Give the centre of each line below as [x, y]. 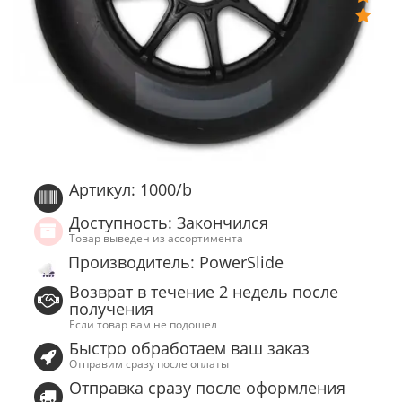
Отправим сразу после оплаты [149, 364]
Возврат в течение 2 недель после [204, 292]
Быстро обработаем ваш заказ [190, 349]
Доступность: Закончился [169, 223]
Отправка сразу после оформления [208, 388]
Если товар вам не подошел [143, 324]
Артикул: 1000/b [131, 189]
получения [112, 309]
